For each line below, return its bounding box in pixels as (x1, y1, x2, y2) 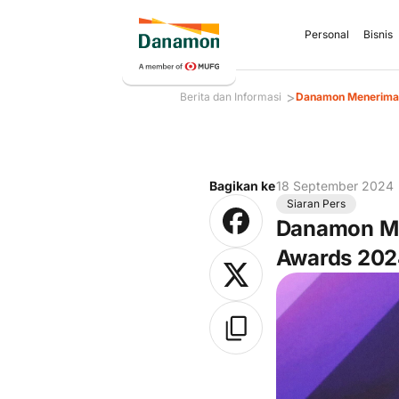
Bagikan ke (208, 178, 275, 193)
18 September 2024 (275, 178, 394, 193)
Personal (305, 28, 349, 41)
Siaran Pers (286, 197, 346, 210)
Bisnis (363, 28, 393, 41)
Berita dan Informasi (180, 89, 281, 103)
